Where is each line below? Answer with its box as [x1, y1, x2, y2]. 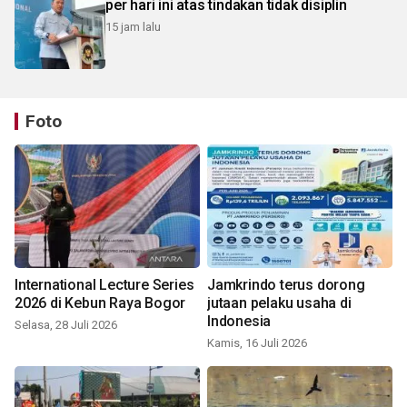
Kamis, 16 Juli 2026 [207, 336, 307, 351]
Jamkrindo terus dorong [207, 276, 365, 294]
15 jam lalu [105, 20, 161, 35]
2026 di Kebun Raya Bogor [15, 294, 186, 313]
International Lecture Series [15, 276, 194, 294]
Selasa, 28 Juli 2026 [15, 318, 117, 333]
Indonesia [207, 313, 272, 331]
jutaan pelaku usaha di [207, 294, 352, 313]
